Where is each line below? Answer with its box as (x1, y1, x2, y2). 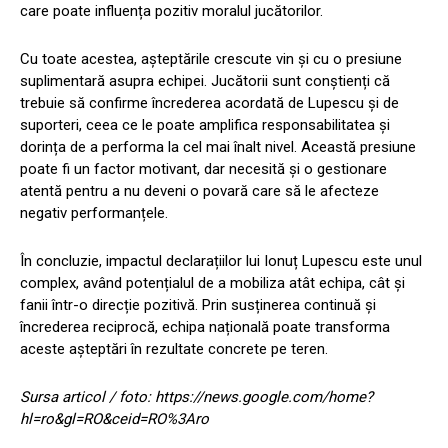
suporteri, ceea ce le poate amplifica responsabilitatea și (20, 115, 390, 134)
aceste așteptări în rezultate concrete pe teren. (20, 339, 328, 358)
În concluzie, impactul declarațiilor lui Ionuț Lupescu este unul (20, 251, 422, 270)
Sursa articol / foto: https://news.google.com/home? (20, 387, 373, 406)
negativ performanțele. (20, 203, 168, 222)
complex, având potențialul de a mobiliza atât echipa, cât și (20, 273, 405, 292)
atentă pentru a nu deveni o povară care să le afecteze (20, 181, 379, 200)
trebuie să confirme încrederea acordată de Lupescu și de (20, 93, 399, 112)
